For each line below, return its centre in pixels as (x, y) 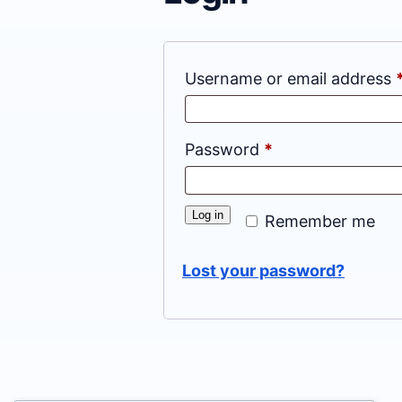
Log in (208, 214)
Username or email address (290, 79)
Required (306, 149)
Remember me (320, 221)
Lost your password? (263, 270)
